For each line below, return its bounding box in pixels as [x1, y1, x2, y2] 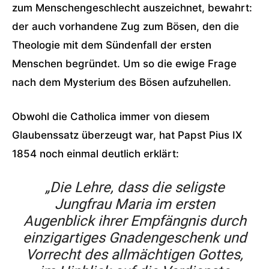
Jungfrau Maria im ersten [54, 196, 215, 213]
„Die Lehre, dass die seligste [44, 179, 225, 196]
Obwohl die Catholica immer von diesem [12, 110, 210, 122]
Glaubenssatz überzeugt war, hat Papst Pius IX [12, 129, 242, 141]
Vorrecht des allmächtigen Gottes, [26, 246, 243, 263]
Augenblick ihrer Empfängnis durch [23, 213, 246, 229]
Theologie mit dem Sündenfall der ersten [12, 39, 211, 51]
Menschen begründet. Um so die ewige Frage [12, 58, 237, 70]
